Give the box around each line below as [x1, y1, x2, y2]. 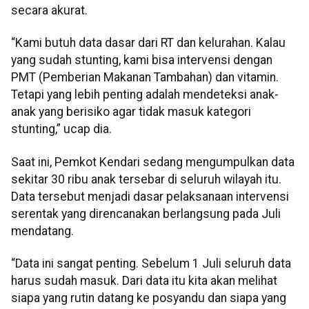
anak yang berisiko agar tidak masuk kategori [11, 105, 251, 119]
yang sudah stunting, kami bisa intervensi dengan [11, 53, 272, 68]
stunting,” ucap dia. [11, 122, 112, 137]
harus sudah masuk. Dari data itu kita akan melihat [11, 274, 277, 288]
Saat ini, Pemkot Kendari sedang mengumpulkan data [11, 154, 295, 169]
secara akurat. [11, 3, 88, 18]
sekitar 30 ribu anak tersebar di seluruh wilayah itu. [11, 172, 281, 186]
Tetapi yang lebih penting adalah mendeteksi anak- [11, 88, 279, 102]
